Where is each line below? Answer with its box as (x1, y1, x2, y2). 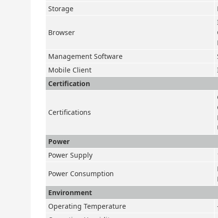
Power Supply (48, 150, 92, 160)
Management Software (48, 52, 123, 61)
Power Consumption (48, 169, 114, 178)
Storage (48, 4, 73, 13)
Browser (48, 28, 75, 37)
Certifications (48, 108, 91, 117)
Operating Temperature (48, 201, 126, 211)
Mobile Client (48, 65, 91, 74)
